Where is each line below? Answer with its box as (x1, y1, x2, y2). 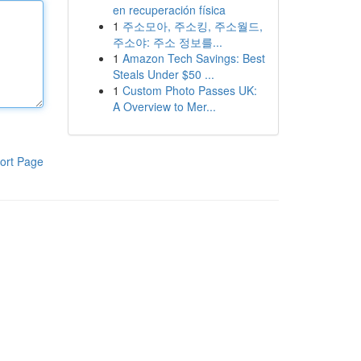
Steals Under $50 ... (112, 66, 214, 82)
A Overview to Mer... (112, 98, 216, 114)
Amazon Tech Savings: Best (122, 50, 265, 66)
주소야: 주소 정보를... (112, 34, 222, 50)
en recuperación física (112, 2, 226, 18)
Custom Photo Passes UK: (122, 82, 257, 98)
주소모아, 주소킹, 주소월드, (122, 18, 263, 34)
